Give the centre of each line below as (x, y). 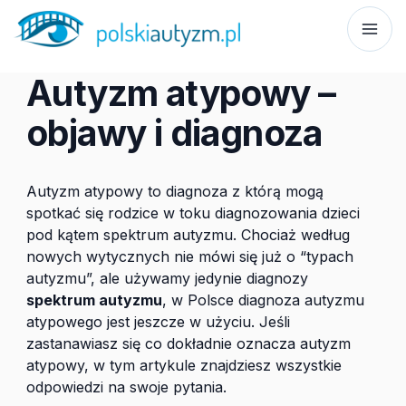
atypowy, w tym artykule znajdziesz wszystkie (184, 365)
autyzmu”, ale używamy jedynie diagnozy (167, 278)
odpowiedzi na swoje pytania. (126, 387)
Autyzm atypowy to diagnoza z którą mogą (175, 191)
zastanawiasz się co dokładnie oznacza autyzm (188, 343)
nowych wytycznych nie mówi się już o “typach (190, 256)
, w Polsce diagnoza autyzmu (263, 300)
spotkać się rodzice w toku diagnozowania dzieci (193, 213)
